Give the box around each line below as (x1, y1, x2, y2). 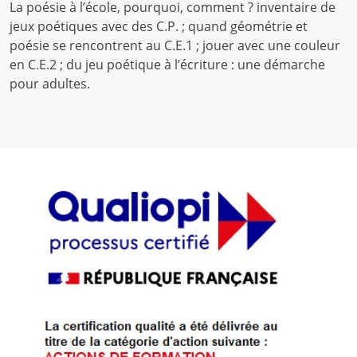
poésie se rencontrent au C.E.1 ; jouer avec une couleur (9, 37, 340, 55)
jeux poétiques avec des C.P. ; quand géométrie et (9, 18, 308, 36)
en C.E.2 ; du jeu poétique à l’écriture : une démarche (9, 56, 325, 74)
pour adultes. (9, 75, 90, 93)
